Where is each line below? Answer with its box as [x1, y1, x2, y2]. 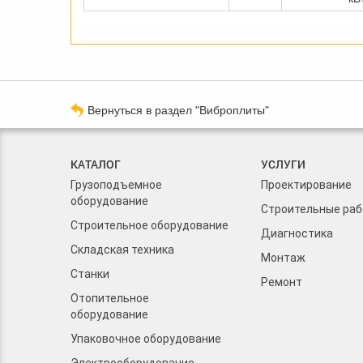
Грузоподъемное [70, 178, 162, 192]
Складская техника [70, 243, 174, 257]
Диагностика [261, 227, 333, 241]
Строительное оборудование [70, 219, 228, 233]
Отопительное [70, 292, 149, 305]
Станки [70, 267, 109, 281]
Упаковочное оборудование [70, 332, 221, 346]
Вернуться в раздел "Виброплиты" [88, 104, 269, 117]
